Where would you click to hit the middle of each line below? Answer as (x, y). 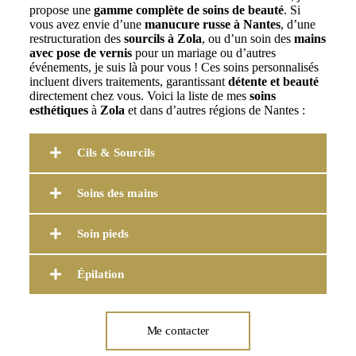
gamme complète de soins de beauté (188, 10)
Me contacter (178, 331)
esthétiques (58, 110)
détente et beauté (273, 82)
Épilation (100, 275)
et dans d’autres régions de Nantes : (215, 110)
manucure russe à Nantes (212, 25)
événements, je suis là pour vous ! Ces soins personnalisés (174, 68)
